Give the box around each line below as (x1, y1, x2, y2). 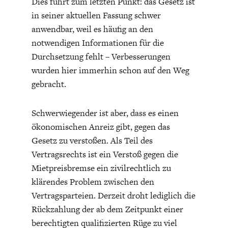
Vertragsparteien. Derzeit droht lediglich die (31, 189, 195, 202)
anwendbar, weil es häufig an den (31, 22, 153, 35)
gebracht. (31, 77, 66, 90)
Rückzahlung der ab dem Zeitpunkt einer (31, 203, 183, 215)
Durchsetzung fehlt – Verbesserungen (31, 50, 170, 63)
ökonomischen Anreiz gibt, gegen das (31, 120, 170, 133)
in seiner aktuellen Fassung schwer (31, 9, 161, 21)
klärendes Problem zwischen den (31, 175, 154, 188)
